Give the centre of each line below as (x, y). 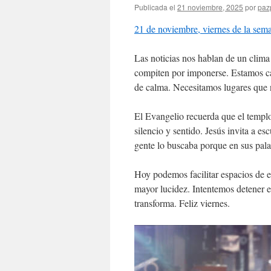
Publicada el (155, 7)
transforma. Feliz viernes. (182, 203)
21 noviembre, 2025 (210, 7)
